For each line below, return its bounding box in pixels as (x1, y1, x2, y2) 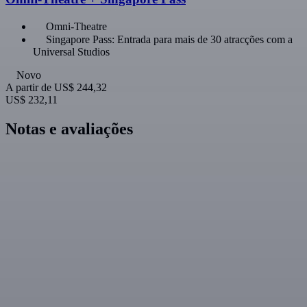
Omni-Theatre (46, 21, 107, 33)
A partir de (5, 82, 51, 94)
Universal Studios (33, 46, 110, 58)
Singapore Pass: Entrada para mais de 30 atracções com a (46, 34, 293, 46)
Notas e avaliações (5, 120, 133, 138)
